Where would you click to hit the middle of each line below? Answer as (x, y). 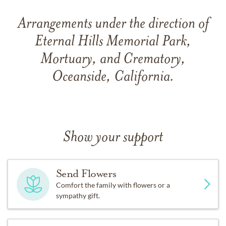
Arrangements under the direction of (113, 24)
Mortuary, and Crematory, (113, 60)
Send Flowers (86, 174)
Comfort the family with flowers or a (113, 185)
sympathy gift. (78, 195)
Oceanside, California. (113, 77)
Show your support (113, 138)
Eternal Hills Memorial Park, (113, 42)
